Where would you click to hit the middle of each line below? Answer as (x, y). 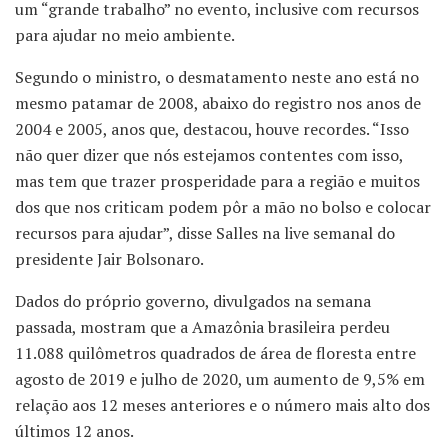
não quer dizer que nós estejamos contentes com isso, (209, 155)
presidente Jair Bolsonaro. (109, 259)
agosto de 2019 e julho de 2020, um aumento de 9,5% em (220, 379)
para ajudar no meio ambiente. (125, 35)
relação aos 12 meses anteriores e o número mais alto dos (222, 405)
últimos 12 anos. (74, 431)
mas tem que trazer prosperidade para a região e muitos (217, 181)
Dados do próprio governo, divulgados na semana (193, 301)
